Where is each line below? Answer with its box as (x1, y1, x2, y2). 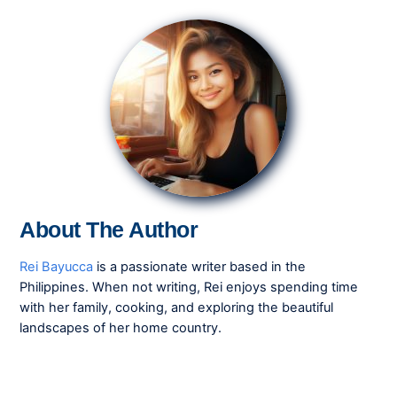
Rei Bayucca (19, 258, 94, 275)
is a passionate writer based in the (93, 258, 307, 275)
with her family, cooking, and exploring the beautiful (19, 299, 334, 315)
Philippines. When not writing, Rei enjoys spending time (19, 278, 359, 295)
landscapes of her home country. (19, 319, 222, 336)
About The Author (19, 217, 198, 243)
